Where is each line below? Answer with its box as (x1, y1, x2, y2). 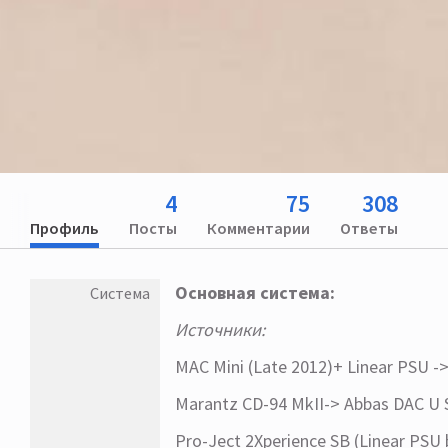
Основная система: (175, 280, 335, 304)
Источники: (175, 317, 266, 341)
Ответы (340, 217, 398, 238)
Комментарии (207, 217, 310, 238)
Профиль (30, 217, 99, 238)
